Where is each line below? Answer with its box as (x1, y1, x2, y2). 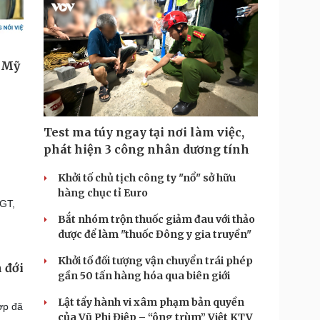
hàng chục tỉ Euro (58, 186, 148, 199)
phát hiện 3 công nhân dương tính (44, 142, 249, 156)
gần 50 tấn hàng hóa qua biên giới (58, 269, 230, 282)
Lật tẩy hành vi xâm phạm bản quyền (58, 296, 244, 309)
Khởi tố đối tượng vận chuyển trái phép (58, 254, 253, 267)
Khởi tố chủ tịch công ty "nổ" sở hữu (58, 171, 236, 184)
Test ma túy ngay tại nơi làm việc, (44, 125, 244, 139)
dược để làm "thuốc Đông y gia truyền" (58, 228, 251, 241)
